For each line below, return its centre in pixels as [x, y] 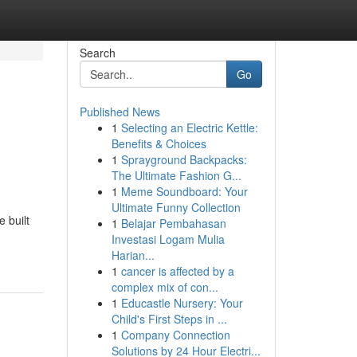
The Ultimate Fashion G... [176, 175]
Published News [120, 112]
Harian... [133, 255]
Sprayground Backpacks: [184, 159]
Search [97, 53]
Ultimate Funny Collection [176, 207]
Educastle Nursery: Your [182, 303]
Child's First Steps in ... [169, 319]
